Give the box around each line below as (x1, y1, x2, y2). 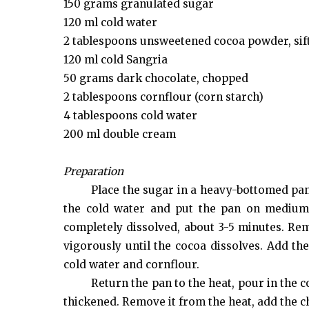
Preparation (63, 164, 123, 178)
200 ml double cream (63, 127, 176, 141)
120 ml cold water (63, 15, 157, 29)
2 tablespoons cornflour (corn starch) (63, 90, 263, 103)
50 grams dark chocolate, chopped (63, 71, 248, 85)
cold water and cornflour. (63, 257, 199, 271)
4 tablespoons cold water (63, 108, 197, 122)
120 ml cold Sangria (63, 52, 168, 66)
